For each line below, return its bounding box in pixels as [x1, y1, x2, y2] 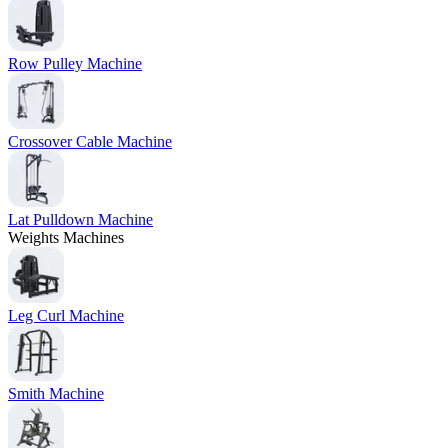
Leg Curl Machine [8, 307, 124, 325]
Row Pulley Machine [8, 55, 142, 73]
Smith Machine [8, 385, 104, 403]
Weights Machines [8, 229, 124, 247]
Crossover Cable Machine [8, 133, 172, 151]
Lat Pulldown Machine [8, 211, 153, 229]
